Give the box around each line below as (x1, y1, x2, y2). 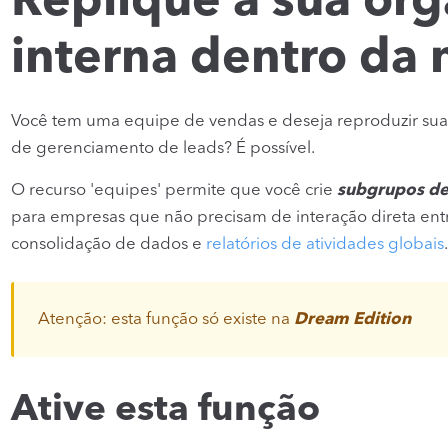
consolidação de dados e (11, 235, 206, 253)
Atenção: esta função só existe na (38, 310, 294, 328)
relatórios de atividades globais (206, 235, 444, 253)
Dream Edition (294, 310, 411, 328)
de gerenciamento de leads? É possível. (11, 140, 315, 158)
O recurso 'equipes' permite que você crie (11, 181, 337, 199)
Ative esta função (11, 391, 320, 429)
